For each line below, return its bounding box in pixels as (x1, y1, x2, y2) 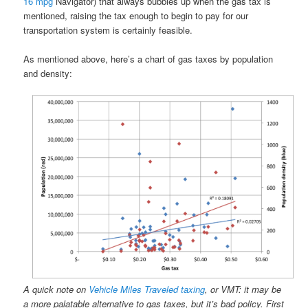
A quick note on (23, 282, 89, 296)
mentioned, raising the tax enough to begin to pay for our (23, 8, 249, 22)
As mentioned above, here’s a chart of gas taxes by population (23, 52, 274, 65)
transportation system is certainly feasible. (23, 23, 193, 36)
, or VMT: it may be (205, 282, 282, 296)
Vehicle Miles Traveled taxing (89, 282, 206, 296)
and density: (23, 66, 73, 80)
